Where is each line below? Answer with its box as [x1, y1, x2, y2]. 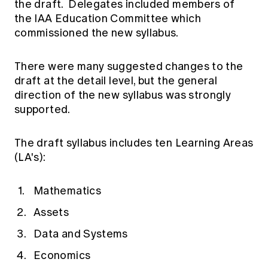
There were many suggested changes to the [14, 60, 243, 74]
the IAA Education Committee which [14, 12, 201, 26]
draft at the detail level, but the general [14, 74, 218, 88]
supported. [14, 103, 71, 117]
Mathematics [33, 184, 101, 198]
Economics [33, 249, 91, 263]
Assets [33, 206, 69, 220]
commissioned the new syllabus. [14, 26, 179, 40]
